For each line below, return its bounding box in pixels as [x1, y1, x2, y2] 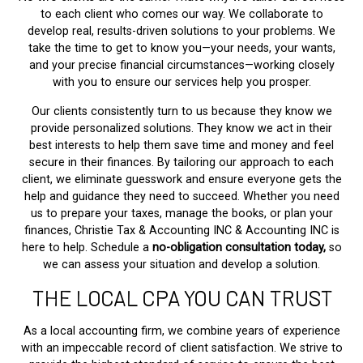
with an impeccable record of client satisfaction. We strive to [20, 341, 343, 356]
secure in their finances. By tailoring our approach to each [29, 156, 334, 170]
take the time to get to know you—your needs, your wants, [28, 41, 335, 56]
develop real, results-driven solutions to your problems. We [28, 24, 335, 39]
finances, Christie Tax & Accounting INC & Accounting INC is [23, 224, 340, 238]
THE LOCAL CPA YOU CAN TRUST [31, 285, 332, 311]
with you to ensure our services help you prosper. [52, 75, 311, 90]
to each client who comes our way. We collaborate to [40, 7, 323, 22]
